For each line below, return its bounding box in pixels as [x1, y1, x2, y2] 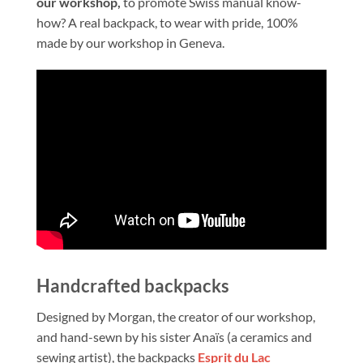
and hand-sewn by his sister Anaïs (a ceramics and [36, 329, 312, 345]
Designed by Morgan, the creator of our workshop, [36, 309, 315, 325]
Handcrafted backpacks [36, 274, 229, 297]
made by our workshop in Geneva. [36, 34, 224, 50]
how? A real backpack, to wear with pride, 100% [36, 14, 298, 30]
